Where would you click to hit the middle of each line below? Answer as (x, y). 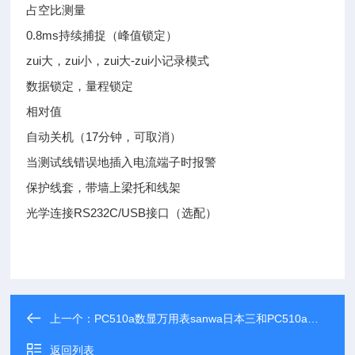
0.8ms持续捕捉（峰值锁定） (102, 35)
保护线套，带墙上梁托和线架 (104, 187)
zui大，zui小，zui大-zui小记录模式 (118, 61)
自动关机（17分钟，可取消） (104, 137)
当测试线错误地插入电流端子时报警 (122, 162)
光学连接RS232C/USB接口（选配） (122, 213)
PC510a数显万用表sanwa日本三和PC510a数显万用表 (201, 319)
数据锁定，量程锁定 (80, 86)
